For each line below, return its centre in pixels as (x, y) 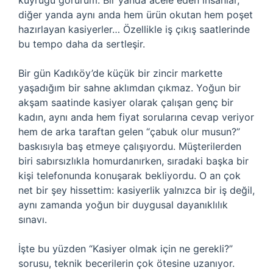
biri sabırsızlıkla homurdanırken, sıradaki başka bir (133, 161)
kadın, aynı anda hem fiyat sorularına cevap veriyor (136, 117)
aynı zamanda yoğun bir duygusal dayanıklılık (123, 205)
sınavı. (33, 219)
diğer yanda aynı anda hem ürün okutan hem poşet (136, 15)
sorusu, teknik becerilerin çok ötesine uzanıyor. (126, 263)
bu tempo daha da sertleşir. (82, 44)
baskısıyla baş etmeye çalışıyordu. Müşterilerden (130, 146)
